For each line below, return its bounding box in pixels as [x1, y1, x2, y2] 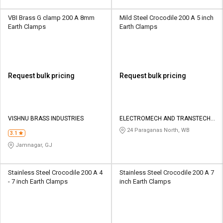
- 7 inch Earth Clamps [8, 178, 68, 186]
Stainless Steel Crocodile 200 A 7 [119, 169, 214, 177]
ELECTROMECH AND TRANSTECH [119, 115, 211, 122]
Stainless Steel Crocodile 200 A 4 [8, 169, 103, 177]
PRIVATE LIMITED [119, 124, 166, 131]
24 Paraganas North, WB [125, 127, 190, 134]
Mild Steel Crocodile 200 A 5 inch [119, 14, 214, 22]
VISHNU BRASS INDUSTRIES [8, 115, 84, 122]
